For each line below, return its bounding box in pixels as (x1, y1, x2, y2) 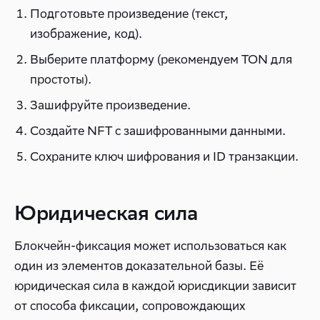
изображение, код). (30, 26, 142, 41)
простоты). (30, 71, 91, 87)
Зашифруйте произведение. (30, 97, 191, 113)
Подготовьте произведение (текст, (30, 6, 229, 21)
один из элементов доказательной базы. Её (14, 258, 264, 274)
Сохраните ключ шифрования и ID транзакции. (30, 149, 299, 164)
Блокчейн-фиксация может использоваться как (14, 238, 286, 254)
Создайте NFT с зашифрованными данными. (30, 123, 286, 139)
